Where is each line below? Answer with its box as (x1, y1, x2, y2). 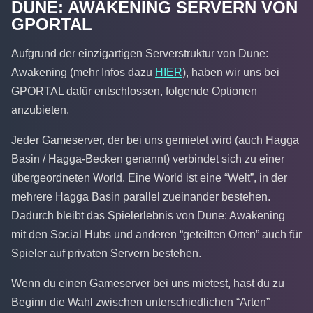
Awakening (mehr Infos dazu (11, 66, 155, 79)
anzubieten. (11, 104, 69, 117)
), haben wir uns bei (182, 66, 279, 79)
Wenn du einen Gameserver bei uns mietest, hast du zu (11, 277, 284, 290)
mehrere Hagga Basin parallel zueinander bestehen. (11, 191, 270, 203)
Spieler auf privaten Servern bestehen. (11, 247, 201, 260)
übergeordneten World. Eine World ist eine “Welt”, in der (11, 172, 287, 184)
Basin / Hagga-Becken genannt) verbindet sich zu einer (11, 153, 284, 166)
